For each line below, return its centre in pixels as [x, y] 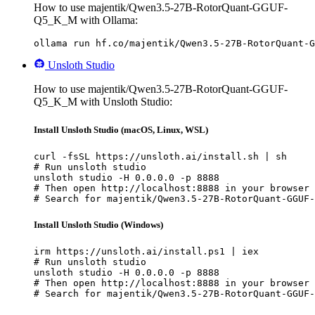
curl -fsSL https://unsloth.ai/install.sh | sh [160, 156]
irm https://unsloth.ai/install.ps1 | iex [146, 252]
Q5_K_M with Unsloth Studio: [103, 102]
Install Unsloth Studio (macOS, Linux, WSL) [121, 129]
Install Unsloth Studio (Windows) [98, 224]
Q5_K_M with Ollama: [86, 20]
